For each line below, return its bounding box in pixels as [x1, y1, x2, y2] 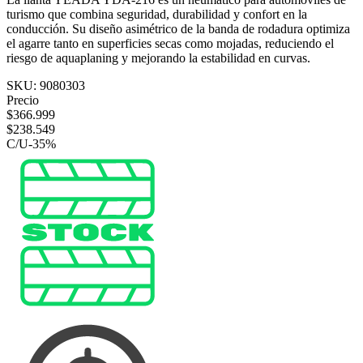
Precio [6, 92, 39, 107]
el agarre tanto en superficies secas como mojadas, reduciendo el [6, 36, 334, 50]
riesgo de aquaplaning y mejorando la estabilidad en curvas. [6, 50, 310, 65]
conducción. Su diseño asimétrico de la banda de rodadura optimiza [6, 21, 350, 36]
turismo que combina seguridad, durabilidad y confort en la [6, 6, 307, 21]
